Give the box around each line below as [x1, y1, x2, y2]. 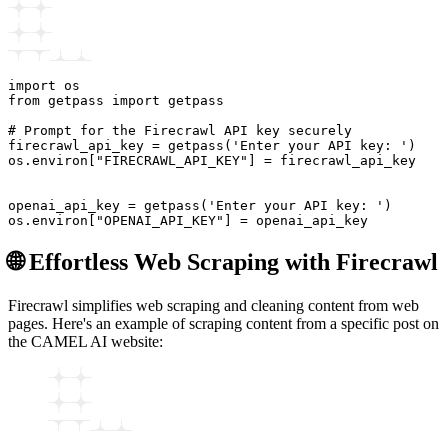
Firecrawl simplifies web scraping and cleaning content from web [8, 297, 419, 315]
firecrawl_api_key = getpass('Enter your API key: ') [8, 138, 416, 154]
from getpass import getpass [8, 93, 224, 109]
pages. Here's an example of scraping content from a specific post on [8, 315, 439, 333]
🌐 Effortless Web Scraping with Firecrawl [8, 249, 438, 276]
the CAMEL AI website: [8, 333, 163, 351]
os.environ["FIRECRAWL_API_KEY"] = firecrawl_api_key [8, 153, 416, 169]
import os [8, 78, 80, 94]
